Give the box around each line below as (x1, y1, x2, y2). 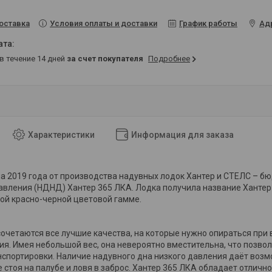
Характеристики (28, 129, 95, 140)
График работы (179, 18, 237, 28)
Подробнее (148, 53, 190, 63)
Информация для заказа (131, 129, 234, 140)
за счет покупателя (67, 53, 143, 63)
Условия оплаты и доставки (50, 18, 157, 28)
